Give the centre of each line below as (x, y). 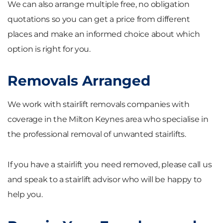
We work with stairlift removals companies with (99, 104)
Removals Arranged (79, 80)
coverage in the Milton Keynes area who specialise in (108, 119)
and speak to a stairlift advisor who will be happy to (105, 179)
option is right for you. (49, 49)
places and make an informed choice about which (104, 34)
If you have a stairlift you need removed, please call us (110, 164)
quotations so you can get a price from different (99, 19)
